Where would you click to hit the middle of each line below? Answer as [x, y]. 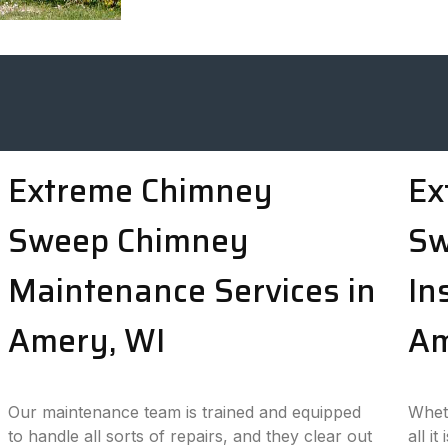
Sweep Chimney [129, 241]
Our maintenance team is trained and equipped [185, 412]
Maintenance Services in [192, 291]
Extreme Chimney [141, 191]
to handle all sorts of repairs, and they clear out [190, 436]
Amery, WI [87, 341]
